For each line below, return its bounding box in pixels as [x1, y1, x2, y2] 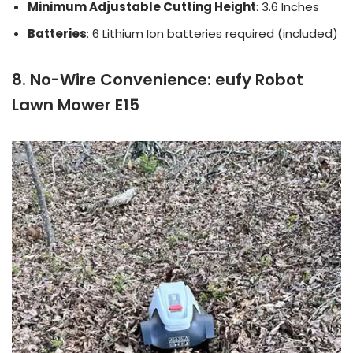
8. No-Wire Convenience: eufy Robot [12, 69, 303, 91]
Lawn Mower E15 [12, 94, 139, 116]
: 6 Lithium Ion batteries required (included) [87, 25, 338, 42]
